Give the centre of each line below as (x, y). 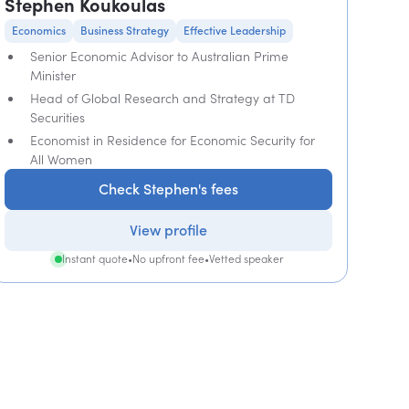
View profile (169, 230)
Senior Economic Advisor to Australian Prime (160, 56)
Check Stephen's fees (169, 189)
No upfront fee (168, 259)
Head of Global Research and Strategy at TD (163, 98)
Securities (58, 117)
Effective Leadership (235, 31)
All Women (62, 159)
